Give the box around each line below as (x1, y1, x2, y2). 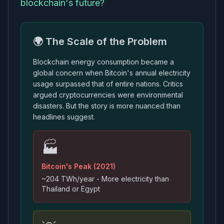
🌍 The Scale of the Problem (33, 35, 167, 47)
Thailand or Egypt (41, 184, 100, 193)
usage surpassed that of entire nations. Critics (33, 79, 183, 88)
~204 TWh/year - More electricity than (41, 174, 169, 183)
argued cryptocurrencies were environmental (33, 90, 183, 99)
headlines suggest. (33, 112, 95, 121)
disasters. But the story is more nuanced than (33, 101, 180, 110)
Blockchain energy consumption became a (33, 57, 174, 66)
